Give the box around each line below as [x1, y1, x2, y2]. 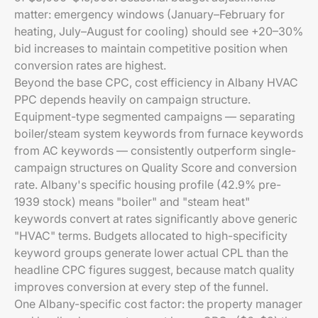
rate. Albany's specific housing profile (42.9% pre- [14, 177, 281, 192]
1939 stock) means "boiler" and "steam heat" [14, 194, 250, 209]
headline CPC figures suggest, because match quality [14, 263, 295, 277]
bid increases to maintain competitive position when [14, 41, 287, 55]
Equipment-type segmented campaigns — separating [14, 109, 295, 124]
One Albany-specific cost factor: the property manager [14, 297, 302, 311]
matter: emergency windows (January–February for [14, 7, 285, 21]
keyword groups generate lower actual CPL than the [14, 246, 288, 260]
